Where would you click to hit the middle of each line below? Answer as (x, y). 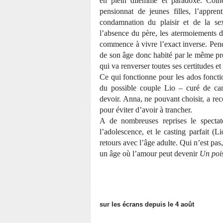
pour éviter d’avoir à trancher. (147, 110)
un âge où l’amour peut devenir (150, 154)
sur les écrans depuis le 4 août (147, 204)
